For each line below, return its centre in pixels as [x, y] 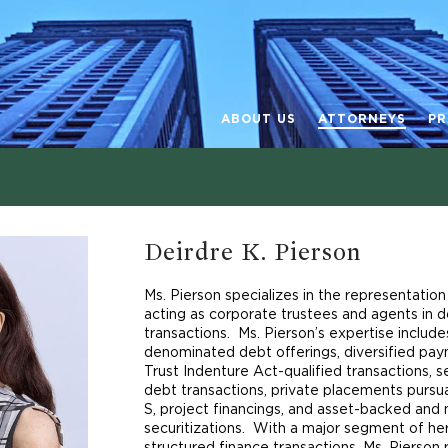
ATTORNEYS [362, 119]
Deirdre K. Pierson [253, 251]
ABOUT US [259, 119]
